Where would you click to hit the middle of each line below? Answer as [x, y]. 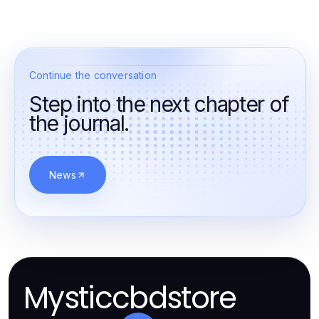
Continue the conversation [93, 75]
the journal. [79, 123]
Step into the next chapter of [159, 104]
